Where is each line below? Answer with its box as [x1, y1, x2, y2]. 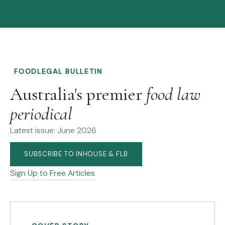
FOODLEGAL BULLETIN [14, 67, 102, 76]
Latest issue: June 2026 [10, 125, 96, 136]
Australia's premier [10, 83, 146, 105]
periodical [10, 102, 72, 125]
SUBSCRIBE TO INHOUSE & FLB [24, 149, 129, 158]
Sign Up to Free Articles [10, 167, 95, 178]
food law [146, 83, 200, 105]
